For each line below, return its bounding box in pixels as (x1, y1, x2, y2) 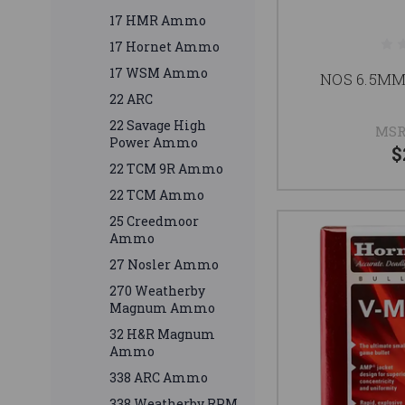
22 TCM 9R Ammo (109, 160, 223, 178)
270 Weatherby (109, 282, 205, 300)
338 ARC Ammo (109, 369, 208, 387)
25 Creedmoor (109, 212, 199, 231)
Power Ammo (109, 134, 198, 152)
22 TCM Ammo (109, 186, 204, 204)
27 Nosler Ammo (109, 256, 219, 274)
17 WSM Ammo (109, 64, 208, 82)
